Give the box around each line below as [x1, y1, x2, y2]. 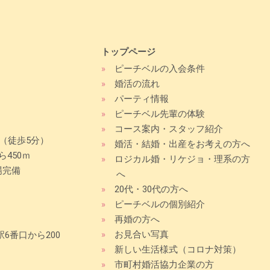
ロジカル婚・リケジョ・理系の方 [114, 153, 250, 165]
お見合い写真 [114, 228, 169, 240]
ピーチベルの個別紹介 [114, 198, 205, 210]
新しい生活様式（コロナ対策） [114, 243, 241, 255]
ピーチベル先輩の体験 [114, 108, 205, 119]
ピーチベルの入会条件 [114, 63, 205, 74]
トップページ [101, 46, 155, 57]
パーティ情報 [114, 93, 169, 104]
